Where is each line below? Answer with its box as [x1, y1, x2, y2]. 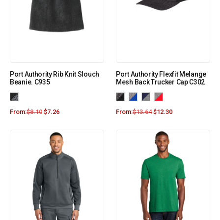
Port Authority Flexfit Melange [116, 70, 206, 79]
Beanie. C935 [10, 78, 50, 86]
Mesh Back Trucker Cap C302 [116, 78, 205, 86]
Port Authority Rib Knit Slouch [10, 70, 99, 79]
